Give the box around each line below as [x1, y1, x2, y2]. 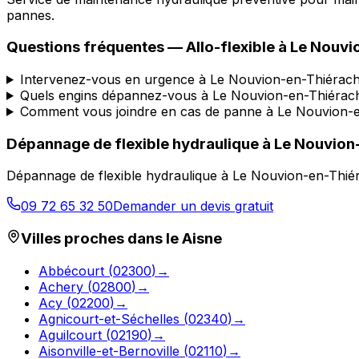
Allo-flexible [186, 38, 275, 57]
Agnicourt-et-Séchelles [38, 310, 179, 327]
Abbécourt [38, 262, 104, 279]
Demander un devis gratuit [113, 198, 273, 215]
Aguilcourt [38, 326, 102, 343]
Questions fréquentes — [6, 38, 186, 57]
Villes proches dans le [21, 229, 182, 248]
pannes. [6, 6, 54, 23]
